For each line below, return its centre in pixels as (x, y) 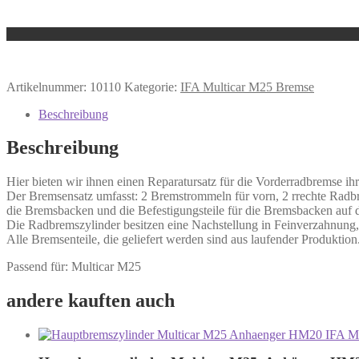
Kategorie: (152, 87)
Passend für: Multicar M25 (74, 267)
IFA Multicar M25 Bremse (247, 87)
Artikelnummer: (48, 87)
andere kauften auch (91, 301)
